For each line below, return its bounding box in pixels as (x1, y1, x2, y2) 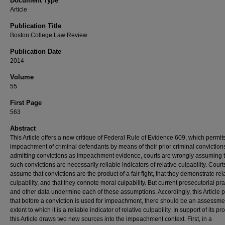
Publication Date (10, 48, 61, 55)
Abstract (10, 125, 36, 132)
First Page (10, 99, 42, 106)
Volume (10, 73, 34, 81)
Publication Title (10, 22, 61, 30)
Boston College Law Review (10, 32, 87, 39)
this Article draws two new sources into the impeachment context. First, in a (10, 215, 212, 222)
